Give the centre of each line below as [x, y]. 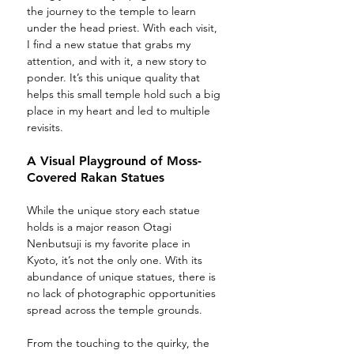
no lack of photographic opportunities [123, 294]
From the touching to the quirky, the [120, 343]
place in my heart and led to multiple [120, 111]
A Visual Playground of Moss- [114, 161]
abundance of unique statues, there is [123, 277]
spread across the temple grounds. [116, 310]
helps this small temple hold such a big [125, 94]
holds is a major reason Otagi [101, 227]
